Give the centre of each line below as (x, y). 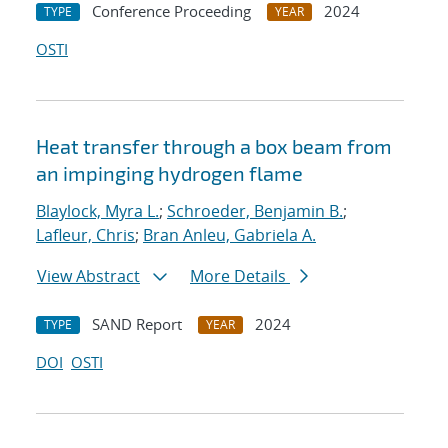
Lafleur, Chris (85, 235)
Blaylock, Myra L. (97, 211)
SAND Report (137, 324)
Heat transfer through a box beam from (214, 146)
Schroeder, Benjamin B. (255, 211)
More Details (240, 276)
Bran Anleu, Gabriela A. (229, 235)
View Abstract (88, 276)
